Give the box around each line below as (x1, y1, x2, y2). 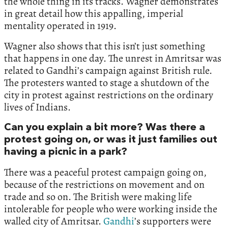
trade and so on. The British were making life (4, 189, 192, 204)
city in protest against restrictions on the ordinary (4, 88, 213, 102)
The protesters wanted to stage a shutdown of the (4, 75, 209, 90)
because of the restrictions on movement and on (4, 177, 205, 191)
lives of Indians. (4, 100, 71, 114)
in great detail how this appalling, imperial (4, 6, 183, 20)
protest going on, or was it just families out (4, 134, 217, 145)
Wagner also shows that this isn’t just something (4, 39, 205, 53)
